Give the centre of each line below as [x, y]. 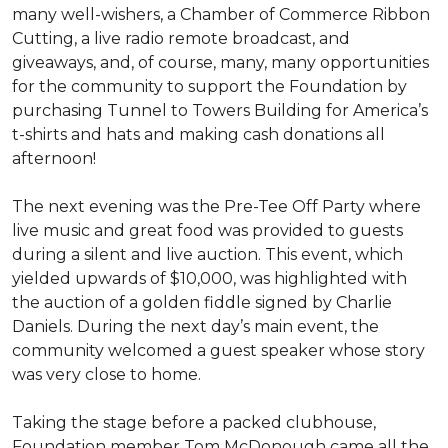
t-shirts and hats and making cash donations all [198, 134]
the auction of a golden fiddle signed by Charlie [202, 302]
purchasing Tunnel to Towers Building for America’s [220, 110]
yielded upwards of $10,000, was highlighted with [209, 278]
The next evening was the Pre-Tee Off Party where [216, 206]
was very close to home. [108, 374]
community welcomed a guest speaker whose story [218, 350]
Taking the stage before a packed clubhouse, [194, 422]
